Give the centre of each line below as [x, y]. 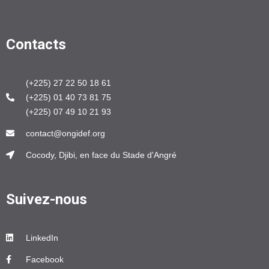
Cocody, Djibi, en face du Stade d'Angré [101, 155]
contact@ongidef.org [65, 133]
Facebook [44, 259]
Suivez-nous [47, 199]
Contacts [36, 44]
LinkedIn [42, 238]
